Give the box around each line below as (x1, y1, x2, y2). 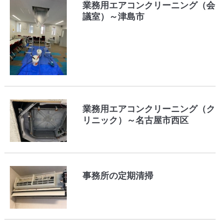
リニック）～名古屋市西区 (82, 115, 189, 126)
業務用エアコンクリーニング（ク (82, 104, 216, 114)
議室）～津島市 (82, 12, 145, 22)
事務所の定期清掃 (82, 170, 154, 181)
